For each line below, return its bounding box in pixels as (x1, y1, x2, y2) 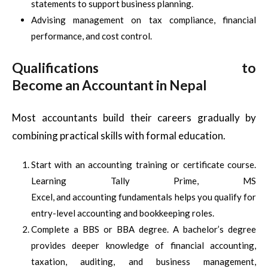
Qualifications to (12, 59, 256, 76)
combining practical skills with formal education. (12, 129, 226, 142)
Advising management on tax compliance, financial (31, 14, 256, 25)
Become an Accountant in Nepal (12, 77, 207, 93)
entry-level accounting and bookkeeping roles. (31, 207, 214, 218)
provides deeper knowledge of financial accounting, (31, 239, 256, 251)
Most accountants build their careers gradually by (12, 111, 256, 124)
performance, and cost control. (31, 30, 152, 41)
